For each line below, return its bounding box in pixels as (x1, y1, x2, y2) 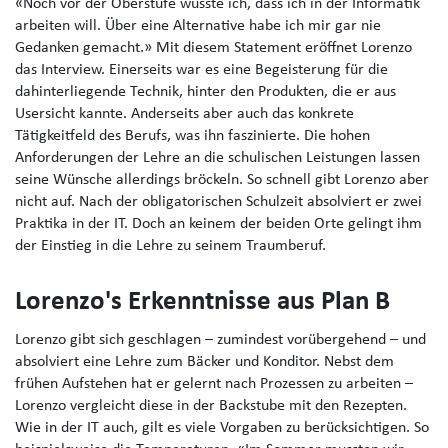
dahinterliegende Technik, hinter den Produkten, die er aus (15, 84, 396, 101)
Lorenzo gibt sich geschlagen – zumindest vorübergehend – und (15, 332, 426, 349)
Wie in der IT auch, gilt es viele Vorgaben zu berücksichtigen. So (15, 420, 429, 437)
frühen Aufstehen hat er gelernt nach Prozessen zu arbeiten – (15, 376, 413, 393)
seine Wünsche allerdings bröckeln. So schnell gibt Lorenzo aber (15, 172, 429, 189)
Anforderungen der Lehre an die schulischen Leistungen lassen (15, 150, 420, 167)
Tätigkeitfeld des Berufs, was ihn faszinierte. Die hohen (15, 128, 370, 145)
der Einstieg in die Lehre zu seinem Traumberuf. (15, 238, 326, 255)
